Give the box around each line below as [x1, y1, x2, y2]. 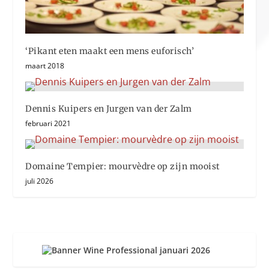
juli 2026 [25, 175, 54, 186]
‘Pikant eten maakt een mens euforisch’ [25, 45, 195, 56]
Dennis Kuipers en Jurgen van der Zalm [25, 103, 192, 114]
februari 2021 [25, 118, 71, 128]
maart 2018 [25, 60, 65, 71]
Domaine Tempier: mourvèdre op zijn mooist [25, 160, 220, 172]
